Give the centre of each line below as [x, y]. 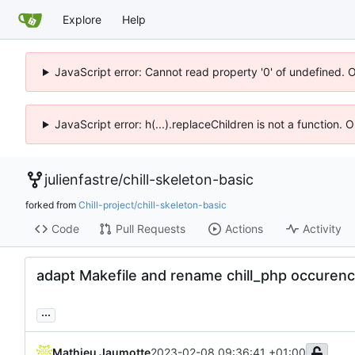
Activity [322, 229]
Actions [244, 229]
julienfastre [81, 179]
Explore [82, 19]
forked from [52, 204]
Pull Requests [150, 229]
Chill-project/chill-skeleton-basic [153, 204]
